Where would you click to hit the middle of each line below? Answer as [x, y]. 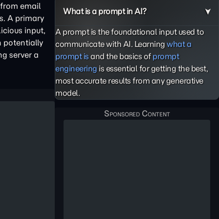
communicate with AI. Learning [111, 44]
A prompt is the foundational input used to [130, 32]
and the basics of [120, 56]
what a [179, 44]
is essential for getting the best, [152, 68]
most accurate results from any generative [129, 81]
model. [67, 93]
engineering [76, 68]
